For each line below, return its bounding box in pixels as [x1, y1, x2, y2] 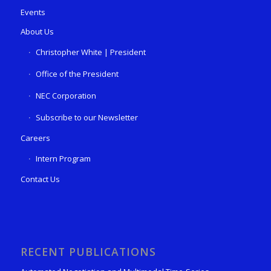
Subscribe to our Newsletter [35, 111, 138, 123]
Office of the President [35, 68, 119, 79]
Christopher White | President [35, 46, 146, 57]
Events [20, 6, 45, 18]
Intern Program [35, 152, 91, 164]
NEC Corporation [35, 90, 96, 101]
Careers [20, 132, 50, 143]
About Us [20, 25, 54, 37]
